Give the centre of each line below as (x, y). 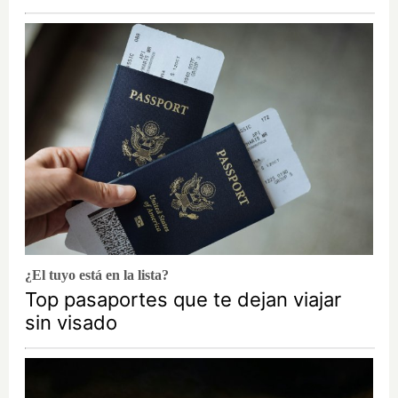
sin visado (71, 323)
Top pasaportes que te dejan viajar (183, 300)
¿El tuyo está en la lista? (97, 275)
